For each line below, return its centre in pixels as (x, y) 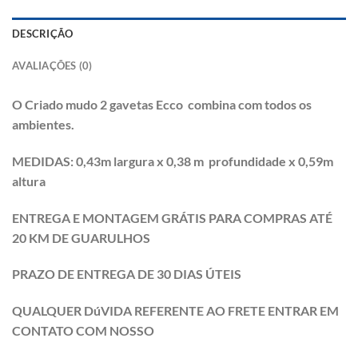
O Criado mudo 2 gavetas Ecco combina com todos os (162, 104)
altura (30, 181)
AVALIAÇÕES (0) (52, 65)
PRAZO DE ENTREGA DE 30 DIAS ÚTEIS (128, 274)
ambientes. (44, 124)
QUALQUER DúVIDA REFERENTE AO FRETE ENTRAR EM (175, 311)
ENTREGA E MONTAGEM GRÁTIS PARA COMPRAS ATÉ (172, 217)
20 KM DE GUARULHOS (82, 237)
